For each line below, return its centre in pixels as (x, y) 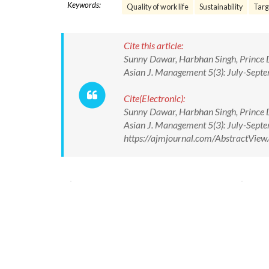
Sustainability (221, 7)
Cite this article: (153, 45)
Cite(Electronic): (154, 98)
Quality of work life (158, 7)
